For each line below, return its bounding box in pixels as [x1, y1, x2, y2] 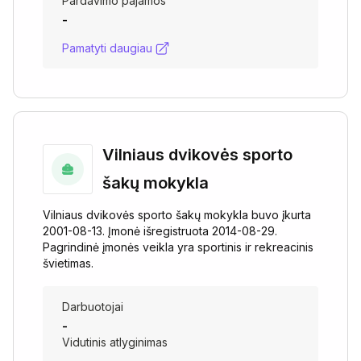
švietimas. [43, 256, 93, 270]
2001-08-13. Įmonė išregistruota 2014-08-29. [43, 224, 277, 238]
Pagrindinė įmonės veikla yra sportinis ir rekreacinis [43, 240, 313, 254]
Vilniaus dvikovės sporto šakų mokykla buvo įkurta [43, 208, 311, 222]
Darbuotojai [62, 300, 123, 313]
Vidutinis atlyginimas [62, 335, 168, 349]
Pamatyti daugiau [62, 41, 152, 55]
